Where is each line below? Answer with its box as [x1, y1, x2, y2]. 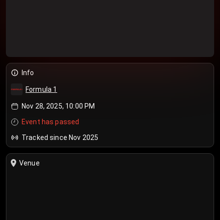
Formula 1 [26, 85, 57, 93]
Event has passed [22, 118, 80, 126]
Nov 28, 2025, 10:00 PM [22, 102, 95, 110]
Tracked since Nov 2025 [22, 134, 99, 141]
